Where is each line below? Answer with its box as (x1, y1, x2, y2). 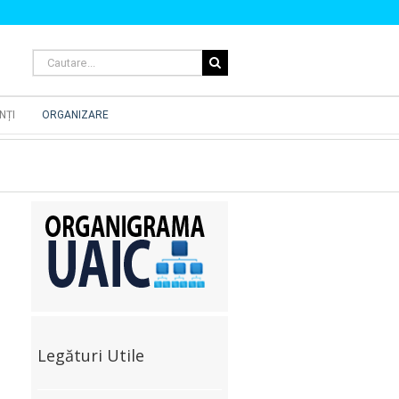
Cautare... (32, 51, 86, 65)
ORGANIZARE (42, 109, 109, 121)
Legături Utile (37, 344, 145, 366)
